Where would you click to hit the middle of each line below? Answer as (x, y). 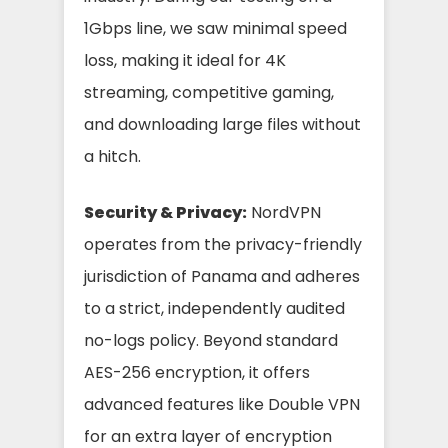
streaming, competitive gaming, (209, 92)
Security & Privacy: (165, 212)
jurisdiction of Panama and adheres (222, 276)
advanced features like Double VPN (222, 404)
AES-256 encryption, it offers (197, 372)
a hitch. (112, 156)
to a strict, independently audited (214, 308)
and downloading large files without (222, 124)
